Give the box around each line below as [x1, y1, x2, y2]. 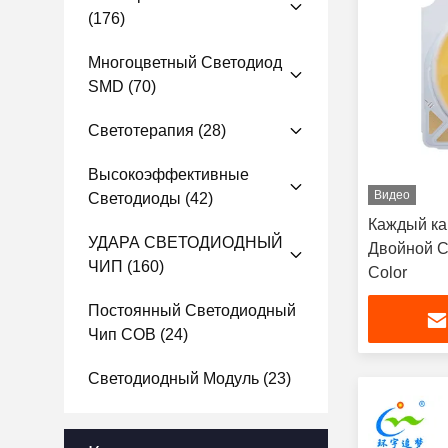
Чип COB [88, 326, 156, 343]
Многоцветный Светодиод [88, 54, 282, 71]
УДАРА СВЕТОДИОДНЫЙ [88, 234, 283, 251]
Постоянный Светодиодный [88, 302, 296, 319]
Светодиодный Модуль [88, 370, 259, 387]
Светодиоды [88, 190, 181, 207]
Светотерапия [88, 122, 194, 139]
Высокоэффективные [88, 166, 249, 183]
